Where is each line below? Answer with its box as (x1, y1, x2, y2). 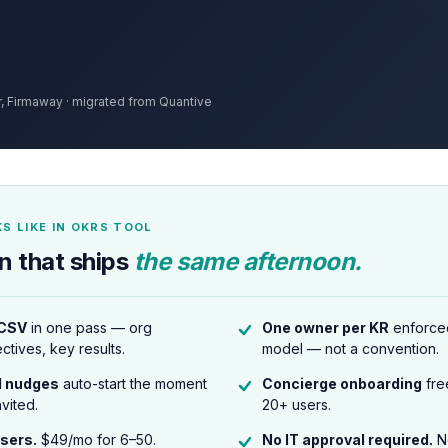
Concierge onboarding (262, 375, 422, 392)
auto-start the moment (59, 375, 207, 392)
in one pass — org (27, 319, 152, 336)
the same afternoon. (133, 247, 362, 276)
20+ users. (262, 396, 331, 413)
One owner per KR (262, 319, 389, 336)
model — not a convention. (262, 340, 439, 357)
